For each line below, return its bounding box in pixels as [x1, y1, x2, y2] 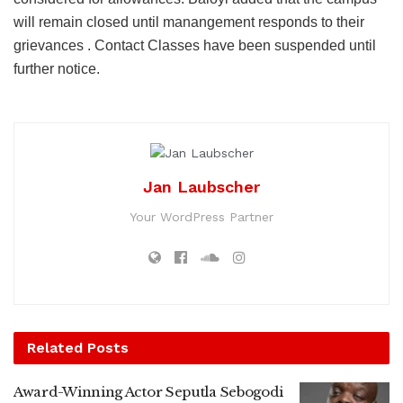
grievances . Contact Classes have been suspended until [13, 38, 376, 54]
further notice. [13, 61, 100, 77]
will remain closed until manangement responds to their [13, 14, 364, 31]
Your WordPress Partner [130, 209, 273, 224]
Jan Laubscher [143, 176, 260, 196]
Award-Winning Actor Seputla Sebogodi [13, 382, 283, 400]
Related [27, 338, 83, 356]
